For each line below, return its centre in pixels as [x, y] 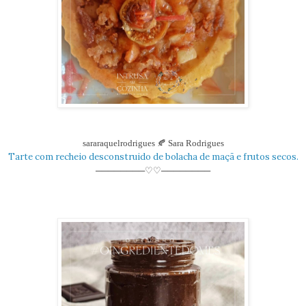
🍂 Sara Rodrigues [190, 143]
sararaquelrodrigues [120, 143]
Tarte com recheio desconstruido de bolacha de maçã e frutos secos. [153, 157]
